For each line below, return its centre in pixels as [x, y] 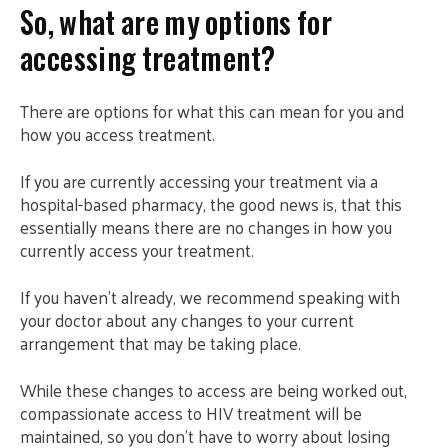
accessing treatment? [148, 57]
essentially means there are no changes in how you [206, 227]
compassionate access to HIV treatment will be [191, 413]
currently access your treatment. [137, 250]
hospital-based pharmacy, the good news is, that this [211, 204]
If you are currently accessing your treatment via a [199, 181]
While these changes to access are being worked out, [213, 390]
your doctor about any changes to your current [187, 320]
